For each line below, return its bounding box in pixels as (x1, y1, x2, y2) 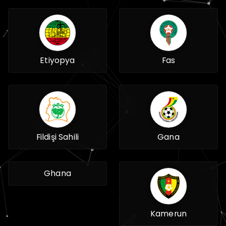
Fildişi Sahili (36, 131, 79, 143)
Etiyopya (40, 54, 75, 66)
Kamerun (150, 208, 187, 219)
